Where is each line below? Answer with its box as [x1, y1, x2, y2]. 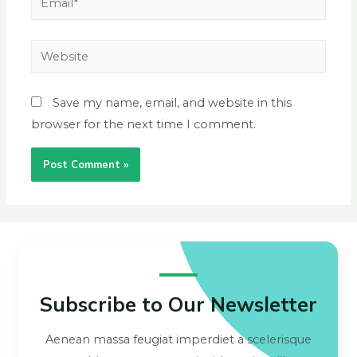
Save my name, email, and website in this [53, 96, 292, 111]
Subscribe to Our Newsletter [40, 291, 317, 316]
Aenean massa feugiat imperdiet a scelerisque [45, 331, 312, 347]
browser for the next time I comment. [31, 117, 257, 132]
